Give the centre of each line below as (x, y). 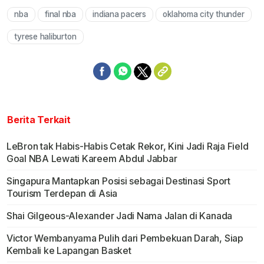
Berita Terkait (39, 120)
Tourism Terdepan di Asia (62, 194)
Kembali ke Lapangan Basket (69, 251)
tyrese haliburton (45, 37)
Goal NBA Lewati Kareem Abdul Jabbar (92, 159)
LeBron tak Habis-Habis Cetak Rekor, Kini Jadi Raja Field (127, 146)
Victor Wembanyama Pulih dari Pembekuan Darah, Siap (125, 238)
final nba (60, 14)
